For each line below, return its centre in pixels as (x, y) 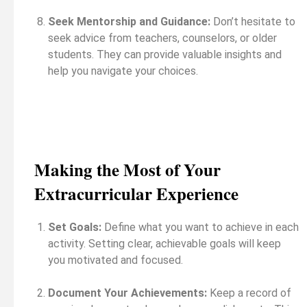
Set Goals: (75, 227)
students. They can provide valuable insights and (165, 54)
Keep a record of (249, 293)
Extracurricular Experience (136, 193)
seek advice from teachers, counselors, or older (162, 38)
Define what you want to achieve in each (200, 227)
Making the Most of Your (127, 169)
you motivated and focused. (115, 260)
